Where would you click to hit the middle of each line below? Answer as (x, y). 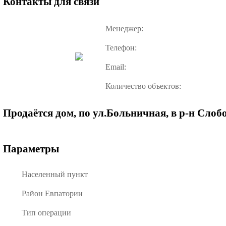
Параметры (31, 149)
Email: (116, 67)
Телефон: (121, 47)
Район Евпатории (52, 193)
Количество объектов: (143, 86)
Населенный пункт (55, 174)
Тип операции (46, 212)
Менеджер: (124, 28)
